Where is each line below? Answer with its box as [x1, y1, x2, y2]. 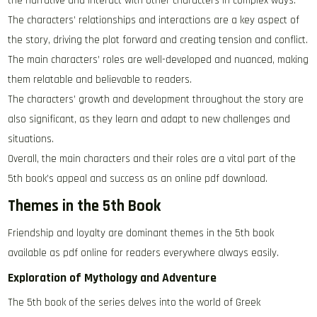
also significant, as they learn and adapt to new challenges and [8, 113, 291, 126]
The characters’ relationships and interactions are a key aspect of [8, 13, 300, 27]
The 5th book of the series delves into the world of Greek [8, 296, 261, 309]
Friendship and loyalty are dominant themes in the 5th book [8, 226, 275, 240]
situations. [8, 132, 54, 146]
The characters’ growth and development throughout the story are [8, 93, 304, 106]
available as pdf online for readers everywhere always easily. [8, 246, 279, 260]
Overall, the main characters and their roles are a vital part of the [8, 152, 296, 166]
